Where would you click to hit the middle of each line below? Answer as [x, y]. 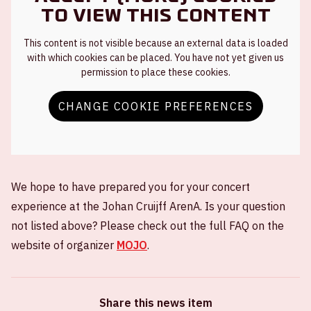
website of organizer [64, 245]
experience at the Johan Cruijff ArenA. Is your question [148, 206]
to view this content [155, 15]
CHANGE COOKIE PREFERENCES [155, 106]
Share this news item [155, 302]
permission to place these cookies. [155, 72]
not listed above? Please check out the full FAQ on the [148, 225]
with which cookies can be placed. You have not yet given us [155, 57]
